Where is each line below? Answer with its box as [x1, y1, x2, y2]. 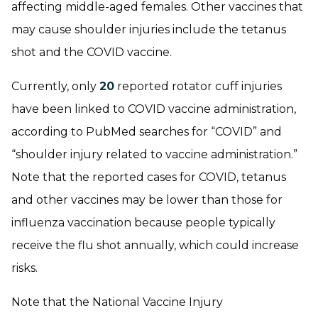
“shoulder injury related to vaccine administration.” [11, 148, 297, 162]
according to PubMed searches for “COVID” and [11, 125, 282, 139]
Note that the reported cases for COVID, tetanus [11, 170, 286, 185]
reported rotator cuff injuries [114, 79, 282, 94]
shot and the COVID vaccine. [11, 45, 172, 60]
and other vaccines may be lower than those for [11, 193, 283, 207]
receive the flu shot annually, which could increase [11, 238, 299, 253]
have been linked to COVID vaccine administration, [11, 102, 296, 116]
